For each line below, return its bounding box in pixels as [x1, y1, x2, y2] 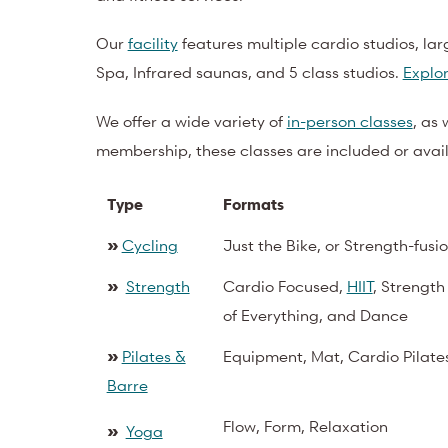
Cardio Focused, [222, 276, 343, 297]
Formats [222, 194, 284, 215]
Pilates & [121, 346, 186, 367]
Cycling [121, 235, 178, 256]
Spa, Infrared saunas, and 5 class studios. [95, 62, 399, 83]
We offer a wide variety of [95, 110, 283, 131]
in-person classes [286, 110, 413, 131]
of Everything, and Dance [222, 305, 408, 326]
